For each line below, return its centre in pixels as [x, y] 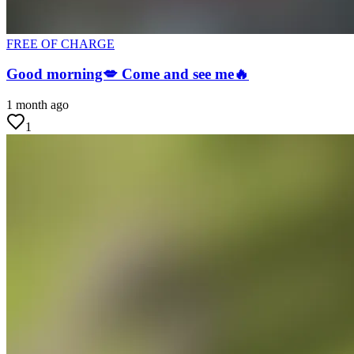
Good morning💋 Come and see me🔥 [128, 74]
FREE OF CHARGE [60, 43]
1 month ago [38, 105]
